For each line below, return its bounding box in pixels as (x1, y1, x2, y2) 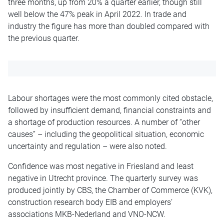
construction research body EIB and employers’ (8, 197, 172, 207)
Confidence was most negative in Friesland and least (8, 161, 193, 171)
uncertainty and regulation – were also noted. (8, 141, 167, 151)
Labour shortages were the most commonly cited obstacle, (8, 93, 213, 103)
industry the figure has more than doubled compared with (8, 21, 209, 31)
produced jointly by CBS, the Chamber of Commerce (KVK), (8, 185, 212, 195)
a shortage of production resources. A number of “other (8, 117, 200, 127)
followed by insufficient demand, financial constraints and (8, 105, 211, 115)
